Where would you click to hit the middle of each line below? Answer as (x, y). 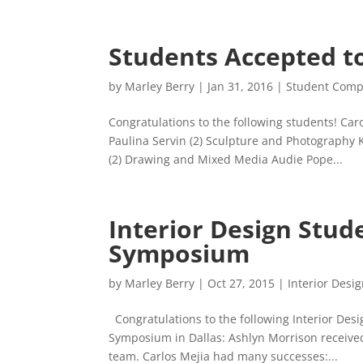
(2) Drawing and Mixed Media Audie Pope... (226, 159)
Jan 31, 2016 (241, 86)
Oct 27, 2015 (241, 283)
